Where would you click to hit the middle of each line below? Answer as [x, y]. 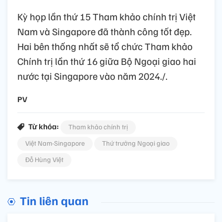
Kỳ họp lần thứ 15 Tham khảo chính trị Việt [107, 17]
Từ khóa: [44, 127]
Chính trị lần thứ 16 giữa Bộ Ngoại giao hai [107, 61]
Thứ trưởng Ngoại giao [136, 143]
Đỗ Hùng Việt [44, 160]
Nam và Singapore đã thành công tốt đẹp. [105, 31]
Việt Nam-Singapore [55, 143]
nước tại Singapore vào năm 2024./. [92, 76]
